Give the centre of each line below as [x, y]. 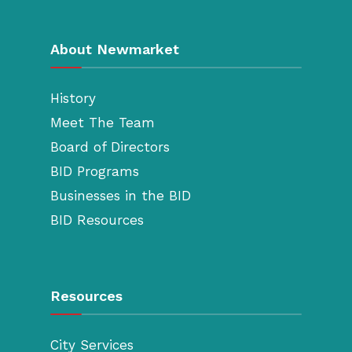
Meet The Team [103, 123]
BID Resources [97, 220]
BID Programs [95, 172]
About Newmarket [115, 49]
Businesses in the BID [121, 196]
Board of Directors [110, 147]
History [73, 99]
